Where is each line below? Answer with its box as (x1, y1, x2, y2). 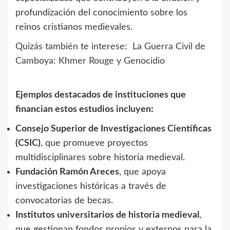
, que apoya (119, 167, 166, 177)
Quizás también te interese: (15, 42, 127, 51)
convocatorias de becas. (15, 196, 113, 205)
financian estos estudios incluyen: (15, 104, 154, 114)
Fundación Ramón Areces (15, 167, 119, 177)
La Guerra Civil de (132, 42, 205, 51)
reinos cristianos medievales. (15, 22, 132, 32)
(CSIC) (15, 138, 41, 148)
